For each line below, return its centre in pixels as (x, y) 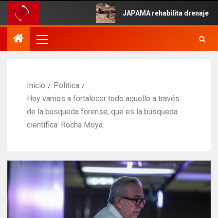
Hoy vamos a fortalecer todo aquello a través (103, 98)
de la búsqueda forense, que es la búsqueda (102, 111)
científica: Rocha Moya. (65, 125)
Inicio (36, 85)
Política (66, 85)
